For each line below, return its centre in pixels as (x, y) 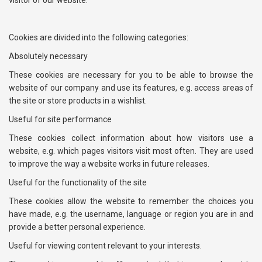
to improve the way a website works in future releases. (109, 164)
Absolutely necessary (48, 56)
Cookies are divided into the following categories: (99, 37)
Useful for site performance (60, 119)
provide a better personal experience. (77, 227)
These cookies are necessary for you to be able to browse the (131, 75)
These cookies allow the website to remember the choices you (131, 201)
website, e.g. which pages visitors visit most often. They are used (131, 151)
